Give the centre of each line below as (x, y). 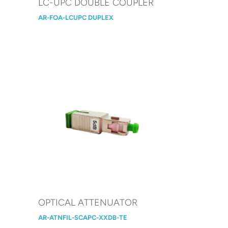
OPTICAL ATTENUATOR (88, 202)
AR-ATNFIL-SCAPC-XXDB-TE (82, 217)
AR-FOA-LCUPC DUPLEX (76, 17)
